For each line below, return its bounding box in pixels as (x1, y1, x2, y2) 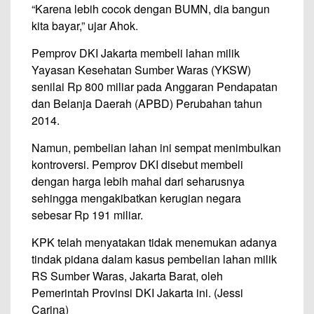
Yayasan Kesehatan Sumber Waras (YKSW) (32, 62, 251, 78)
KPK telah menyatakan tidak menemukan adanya (32, 234, 277, 250)
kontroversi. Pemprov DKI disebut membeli (32, 156, 243, 172)
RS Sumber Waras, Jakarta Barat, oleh (32, 268, 223, 284)
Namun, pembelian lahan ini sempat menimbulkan (32, 139, 281, 156)
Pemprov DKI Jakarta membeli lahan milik (32, 45, 240, 61)
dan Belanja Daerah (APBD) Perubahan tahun (32, 95, 262, 111)
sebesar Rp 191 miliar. (32, 207, 143, 223)
